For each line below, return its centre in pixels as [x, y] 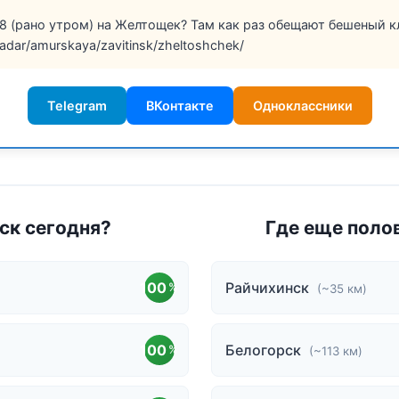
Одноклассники [302, 106]
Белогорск [265, 350]
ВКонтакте [179, 106]
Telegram [77, 106]
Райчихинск [269, 287]
